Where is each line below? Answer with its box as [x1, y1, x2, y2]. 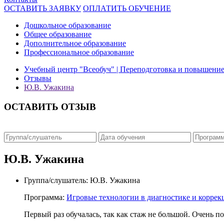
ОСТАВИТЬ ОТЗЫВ [4, 101, 96, 112]
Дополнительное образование [24, 39, 126, 47]
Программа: [24, 193, 64, 202]
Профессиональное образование [24, 48, 134, 56]
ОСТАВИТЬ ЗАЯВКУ [4, 4, 81, 12]
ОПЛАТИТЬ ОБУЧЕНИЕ [83, 4, 171, 12]
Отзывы [24, 74, 51, 82]
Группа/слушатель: [24, 176, 88, 185]
